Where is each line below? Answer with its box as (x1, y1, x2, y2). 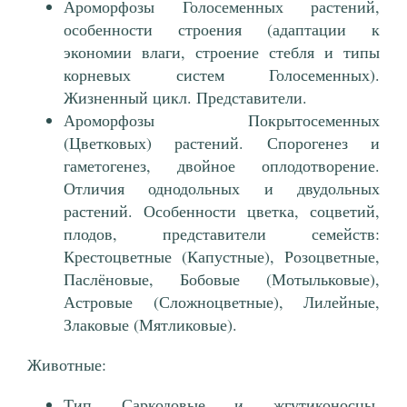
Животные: (27, 353, 106, 376)
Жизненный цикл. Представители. (64, 86, 307, 109)
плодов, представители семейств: (64, 223, 380, 245)
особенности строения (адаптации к (64, 18, 380, 41)
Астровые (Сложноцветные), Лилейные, (64, 291, 380, 313)
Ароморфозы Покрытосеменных (64, 109, 380, 132)
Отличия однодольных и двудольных (64, 177, 380, 200)
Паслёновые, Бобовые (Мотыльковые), (64, 268, 380, 291)
